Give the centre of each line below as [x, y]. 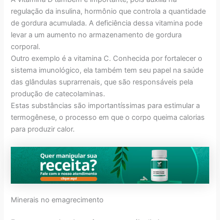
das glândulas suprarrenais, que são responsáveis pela [102, 82]
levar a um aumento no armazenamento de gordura [96, 35]
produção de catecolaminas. [58, 94]
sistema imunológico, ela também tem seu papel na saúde [107, 70]
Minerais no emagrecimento [57, 200]
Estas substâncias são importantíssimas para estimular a [106, 106]
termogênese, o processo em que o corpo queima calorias [108, 118]
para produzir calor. [43, 129]
